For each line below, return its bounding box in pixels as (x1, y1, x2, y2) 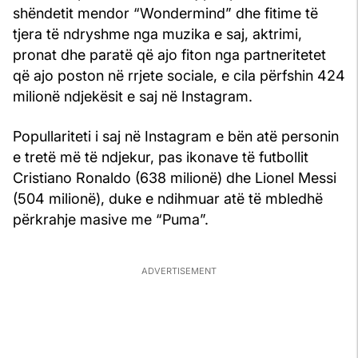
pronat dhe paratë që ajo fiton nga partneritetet (13, 46, 326, 63)
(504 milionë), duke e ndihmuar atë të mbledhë (13, 189, 323, 207)
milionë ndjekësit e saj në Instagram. (13, 87, 253, 105)
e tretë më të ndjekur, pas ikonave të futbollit (13, 148, 308, 165)
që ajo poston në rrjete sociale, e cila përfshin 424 (13, 66, 345, 84)
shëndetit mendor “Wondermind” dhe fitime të (13, 4, 318, 22)
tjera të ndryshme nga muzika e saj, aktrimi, (13, 25, 302, 42)
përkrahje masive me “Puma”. (13, 210, 209, 228)
